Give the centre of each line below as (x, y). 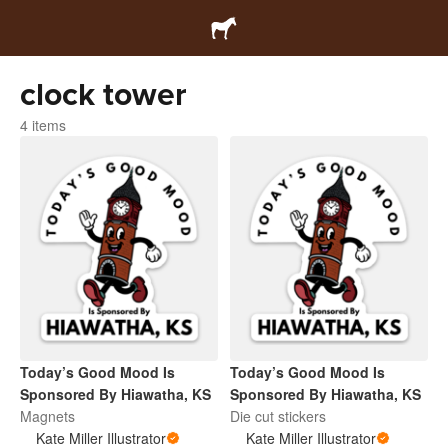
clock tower (103, 95)
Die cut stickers (278, 416)
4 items (43, 125)
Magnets (47, 416)
